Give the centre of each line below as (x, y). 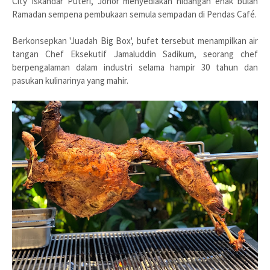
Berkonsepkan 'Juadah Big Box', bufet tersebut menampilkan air (135, 40)
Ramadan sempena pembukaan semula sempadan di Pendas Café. (134, 14)
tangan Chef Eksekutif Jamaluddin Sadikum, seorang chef (135, 54)
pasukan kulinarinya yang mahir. (70, 80)
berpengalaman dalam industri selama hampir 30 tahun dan (135, 67)
